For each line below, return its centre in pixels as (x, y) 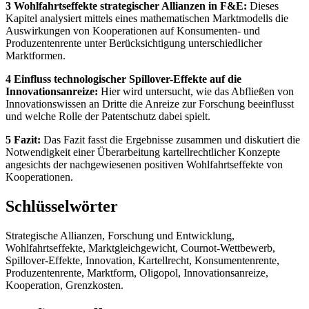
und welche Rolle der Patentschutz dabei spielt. (108, 116)
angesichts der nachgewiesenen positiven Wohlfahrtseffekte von (144, 164)
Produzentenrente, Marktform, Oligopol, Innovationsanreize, (137, 272)
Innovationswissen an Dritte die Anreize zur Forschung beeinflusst (150, 103)
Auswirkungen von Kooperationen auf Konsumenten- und (133, 30)
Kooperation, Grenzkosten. (64, 285)
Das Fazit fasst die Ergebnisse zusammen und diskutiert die (170, 139)
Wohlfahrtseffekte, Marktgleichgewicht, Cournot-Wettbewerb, (140, 248)
